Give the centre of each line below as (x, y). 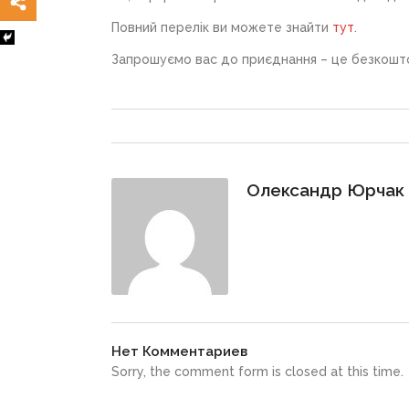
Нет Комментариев (179, 351)
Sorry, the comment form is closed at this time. (257, 372)
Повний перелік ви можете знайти (222, 27)
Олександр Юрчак (325, 190)
